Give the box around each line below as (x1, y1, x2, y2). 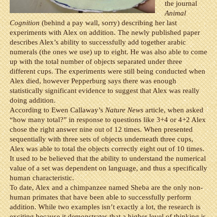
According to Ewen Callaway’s (10, 106, 105, 114)
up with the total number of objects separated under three (10, 58, 182, 65)
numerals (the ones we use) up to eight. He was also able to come (10, 48, 207, 56)
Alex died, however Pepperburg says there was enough (10, 77, 176, 85)
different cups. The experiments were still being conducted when (10, 67, 205, 75)
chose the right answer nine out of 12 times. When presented (10, 125, 193, 133)
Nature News (105, 106, 143, 114)
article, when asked (143, 106, 203, 114)
